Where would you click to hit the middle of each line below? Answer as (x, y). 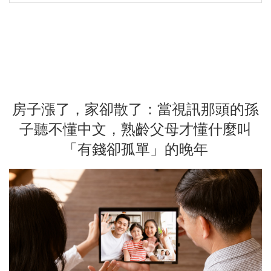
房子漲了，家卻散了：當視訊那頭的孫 (135, 109)
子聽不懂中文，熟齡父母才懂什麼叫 (135, 129)
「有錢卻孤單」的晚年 (135, 149)
